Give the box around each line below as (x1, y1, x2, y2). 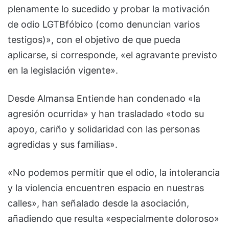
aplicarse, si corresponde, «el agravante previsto (8, 50, 217, 61)
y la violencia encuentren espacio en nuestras (8, 182, 204, 194)
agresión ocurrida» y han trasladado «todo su (8, 108, 204, 120)
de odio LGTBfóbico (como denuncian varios (8, 19, 200, 30)
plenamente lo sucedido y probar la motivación (8, 4, 210, 15)
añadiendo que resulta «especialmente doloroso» (8, 213, 219, 224)
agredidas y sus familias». (8, 139, 118, 150)
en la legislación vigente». (8, 65, 118, 76)
